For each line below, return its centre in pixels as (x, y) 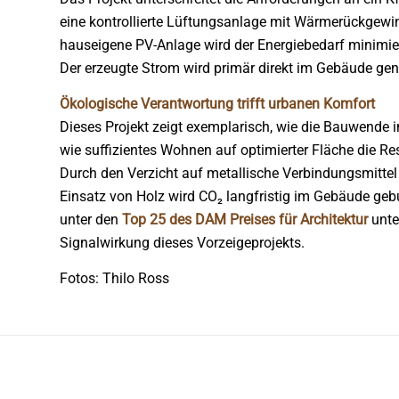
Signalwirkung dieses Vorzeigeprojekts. (182, 243)
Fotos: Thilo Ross (114, 278)
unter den (91, 220)
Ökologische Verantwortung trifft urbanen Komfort (217, 104)
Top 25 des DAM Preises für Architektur (245, 220)
